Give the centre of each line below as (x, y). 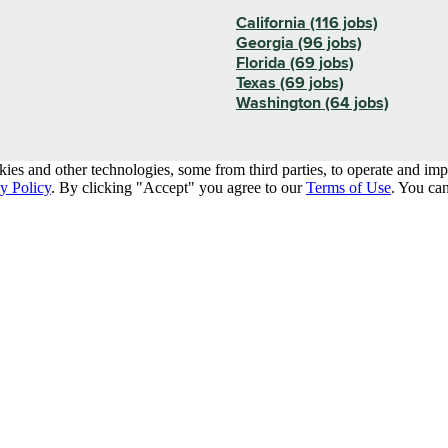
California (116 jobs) (307, 22)
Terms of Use (348, 187)
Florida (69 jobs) (295, 62)
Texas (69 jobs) (290, 82)
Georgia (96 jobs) (299, 42)
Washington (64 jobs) (312, 102)
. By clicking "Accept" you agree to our (176, 187)
